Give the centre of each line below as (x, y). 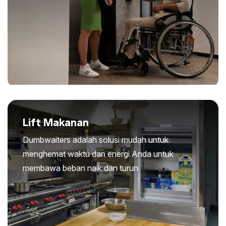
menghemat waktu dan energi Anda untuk (98, 154)
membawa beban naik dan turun (80, 168)
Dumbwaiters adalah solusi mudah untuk (96, 139)
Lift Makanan (56, 122)
